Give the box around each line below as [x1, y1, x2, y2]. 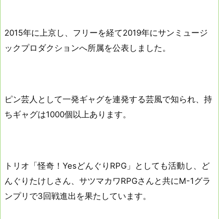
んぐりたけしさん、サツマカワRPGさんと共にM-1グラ [4, 176, 211, 186]
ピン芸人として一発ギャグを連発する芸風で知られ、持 [4, 94, 212, 104]
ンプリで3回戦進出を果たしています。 [4, 191, 151, 201]
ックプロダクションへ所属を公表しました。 [4, 43, 171, 53]
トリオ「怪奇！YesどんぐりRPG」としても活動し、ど [4, 161, 210, 171]
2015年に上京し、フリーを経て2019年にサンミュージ [4, 27, 208, 38]
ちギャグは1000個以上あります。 [4, 109, 131, 119]
